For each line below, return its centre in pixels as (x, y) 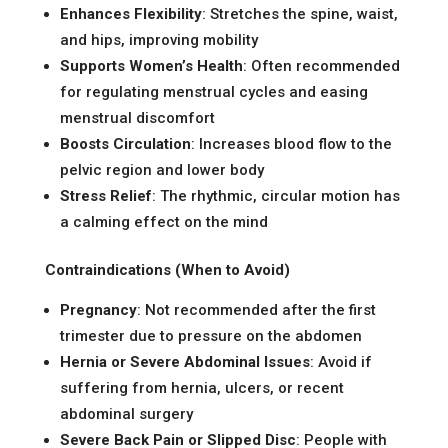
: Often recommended (321, 65)
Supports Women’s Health (151, 65)
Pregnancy (98, 309)
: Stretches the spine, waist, (299, 13)
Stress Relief (105, 195)
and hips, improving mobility (158, 39)
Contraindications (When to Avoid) (167, 269)
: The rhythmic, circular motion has (275, 195)
